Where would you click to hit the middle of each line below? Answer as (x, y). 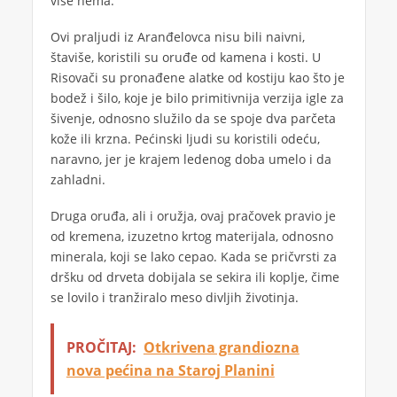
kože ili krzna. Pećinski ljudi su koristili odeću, (185, 138)
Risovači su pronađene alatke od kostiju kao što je (197, 77)
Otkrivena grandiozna (221, 348)
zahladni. (78, 179)
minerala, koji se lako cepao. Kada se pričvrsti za (193, 256)
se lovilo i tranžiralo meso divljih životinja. (174, 297)
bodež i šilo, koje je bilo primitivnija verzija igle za (197, 97)
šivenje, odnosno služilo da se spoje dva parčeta (193, 118)
